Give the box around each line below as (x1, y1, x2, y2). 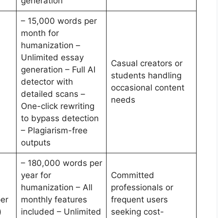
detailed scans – (20, 89, 85, 99)
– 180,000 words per (20, 158, 102, 168)
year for (20, 170, 51, 180)
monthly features (20, 194, 87, 204)
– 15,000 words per (20, 16, 97, 26)
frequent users (110, 194, 168, 204)
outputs (20, 137, 51, 147)
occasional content (110, 82, 184, 92)
